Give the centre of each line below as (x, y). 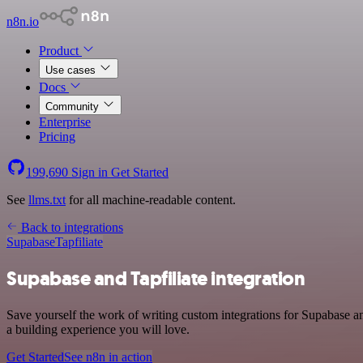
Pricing (57, 137)
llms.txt (47, 200)
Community (74, 107)
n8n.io (23, 21)
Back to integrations (70, 227)
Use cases (72, 70)
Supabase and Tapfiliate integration (156, 278)
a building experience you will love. (98, 329)
